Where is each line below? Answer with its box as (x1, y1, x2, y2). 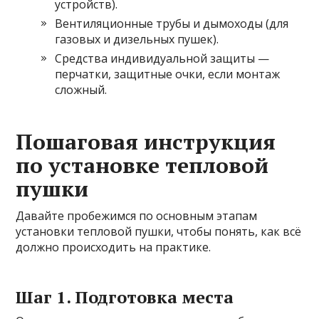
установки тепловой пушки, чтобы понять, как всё (16, 223, 302, 239)
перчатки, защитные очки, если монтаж (55, 66, 281, 82)
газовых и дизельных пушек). (55, 31, 219, 47)
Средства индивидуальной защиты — (55, 50, 270, 66)
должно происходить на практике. (16, 239, 211, 255)
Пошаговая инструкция (16, 127, 276, 156)
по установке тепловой (16, 150, 269, 179)
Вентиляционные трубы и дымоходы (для (55, 15, 289, 31)
